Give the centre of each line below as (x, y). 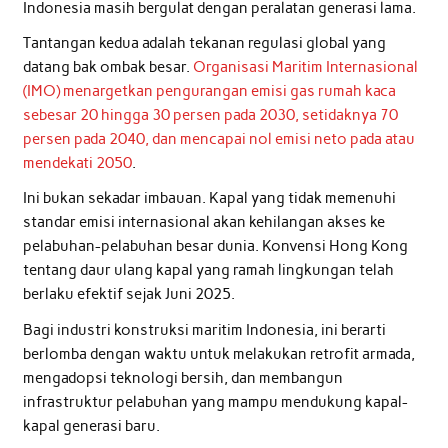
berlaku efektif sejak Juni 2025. (128, 294)
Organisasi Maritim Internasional (305, 66)
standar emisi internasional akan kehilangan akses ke (203, 222)
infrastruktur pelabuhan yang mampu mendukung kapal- (215, 401)
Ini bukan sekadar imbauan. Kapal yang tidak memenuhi (209, 198)
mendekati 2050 (77, 162)
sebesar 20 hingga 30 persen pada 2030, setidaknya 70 (210, 114)
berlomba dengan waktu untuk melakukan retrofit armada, (218, 353)
